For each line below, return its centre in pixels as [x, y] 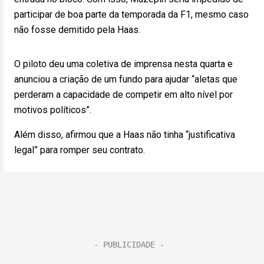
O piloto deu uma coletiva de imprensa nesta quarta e [123, 64]
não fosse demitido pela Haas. [81, 30]
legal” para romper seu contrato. [83, 150]
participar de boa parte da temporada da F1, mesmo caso [131, 14]
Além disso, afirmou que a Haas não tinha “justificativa [125, 135]
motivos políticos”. [56, 110]
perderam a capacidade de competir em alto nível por [123, 95]
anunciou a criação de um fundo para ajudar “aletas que [126, 79]
